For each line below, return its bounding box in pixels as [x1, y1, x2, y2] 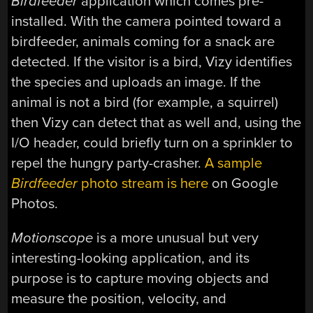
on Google [208, 174, 279, 192]
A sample [205, 154, 263, 172]
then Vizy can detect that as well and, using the [11, 113, 302, 131]
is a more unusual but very [96, 229, 259, 247]
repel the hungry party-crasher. [11, 154, 205, 172]
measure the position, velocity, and [11, 290, 227, 308]
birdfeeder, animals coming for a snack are [11, 32, 275, 50]
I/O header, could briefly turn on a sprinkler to [11, 133, 293, 152]
